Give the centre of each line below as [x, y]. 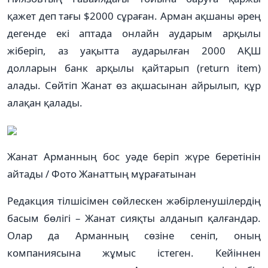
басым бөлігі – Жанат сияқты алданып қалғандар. [134, 218]
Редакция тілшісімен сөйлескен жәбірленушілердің [134, 200]
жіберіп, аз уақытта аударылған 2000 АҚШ [134, 50]
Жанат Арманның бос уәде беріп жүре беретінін [134, 156]
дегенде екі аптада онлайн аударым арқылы [134, 33]
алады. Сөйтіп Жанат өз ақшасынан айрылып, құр [134, 85]
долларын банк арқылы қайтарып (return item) [134, 68]
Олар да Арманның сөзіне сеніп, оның [134, 235]
